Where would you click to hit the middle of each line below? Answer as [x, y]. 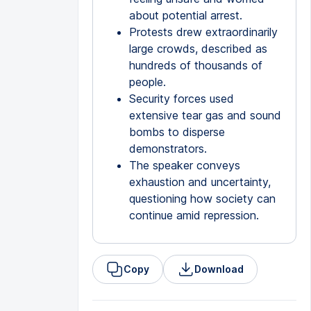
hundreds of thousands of [195, 65]
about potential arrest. [185, 15]
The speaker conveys [184, 165]
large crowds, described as [198, 49]
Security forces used [181, 99]
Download [219, 269]
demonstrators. [168, 149]
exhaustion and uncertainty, [200, 182]
